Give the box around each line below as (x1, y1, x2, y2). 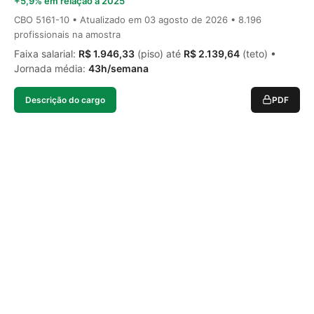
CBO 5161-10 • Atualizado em (14, 13, 144, 25)
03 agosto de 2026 (144, 13, 228, 25)
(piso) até (135, 47, 184, 60)
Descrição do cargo (25, 94, 105, 105)
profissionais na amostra (14, 28, 121, 40)
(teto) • (240, 47, 276, 60)
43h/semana (88, 62, 149, 74)
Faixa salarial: (14, 47, 78, 60)
